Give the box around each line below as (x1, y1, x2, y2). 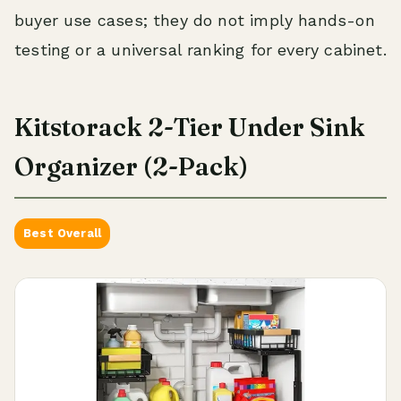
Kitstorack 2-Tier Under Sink (14, 111, 365, 142)
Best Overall (23, 226, 102, 240)
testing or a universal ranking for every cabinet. (14, 39, 387, 59)
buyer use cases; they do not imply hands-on (14, 10, 375, 30)
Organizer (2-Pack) (14, 150, 248, 182)
